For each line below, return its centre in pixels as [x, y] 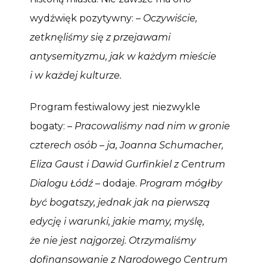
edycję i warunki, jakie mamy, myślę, [117, 221]
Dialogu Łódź [61, 183]
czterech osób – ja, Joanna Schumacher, [127, 145]
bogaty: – [52, 126]
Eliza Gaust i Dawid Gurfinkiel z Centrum [128, 164]
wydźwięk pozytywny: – [86, 18]
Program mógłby [181, 183]
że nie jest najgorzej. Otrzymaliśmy [113, 240]
